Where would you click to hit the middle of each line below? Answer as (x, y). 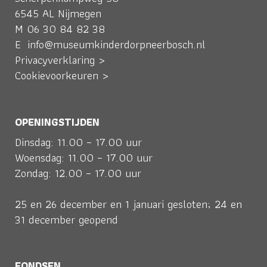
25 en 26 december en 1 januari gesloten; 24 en (128, 204)
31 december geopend (66, 220)
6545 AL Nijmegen (58, 13)
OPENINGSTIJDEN (57, 122)
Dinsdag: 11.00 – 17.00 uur (78, 142)
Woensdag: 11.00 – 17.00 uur (84, 158)
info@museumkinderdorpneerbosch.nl (117, 44)
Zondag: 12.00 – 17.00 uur (78, 173)
